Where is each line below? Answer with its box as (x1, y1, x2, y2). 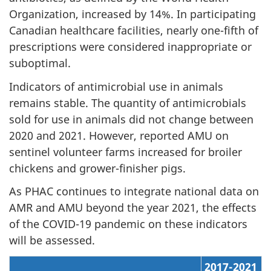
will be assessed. (9, 233, 95, 247)
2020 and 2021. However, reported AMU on (9, 128, 229, 143)
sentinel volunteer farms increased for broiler (9, 144, 242, 159)
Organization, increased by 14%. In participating (9, 7, 256, 21)
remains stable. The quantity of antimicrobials (9, 95, 246, 110)
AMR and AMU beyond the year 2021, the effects (9, 200, 256, 215)
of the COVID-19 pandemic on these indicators (9, 217, 247, 231)
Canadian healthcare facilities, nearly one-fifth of (9, 23, 258, 38)
